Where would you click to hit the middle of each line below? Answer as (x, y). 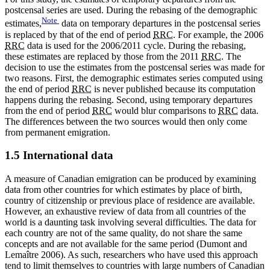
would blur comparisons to (165, 110)
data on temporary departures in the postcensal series (160, 24)
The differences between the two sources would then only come (126, 121)
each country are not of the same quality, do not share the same (124, 233)
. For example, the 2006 (218, 34)
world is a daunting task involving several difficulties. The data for (130, 222)
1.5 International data (59, 155)
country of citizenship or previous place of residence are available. (130, 201)
